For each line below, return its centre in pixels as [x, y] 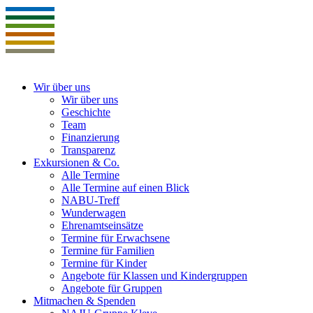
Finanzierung [90, 137]
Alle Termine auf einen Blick [125, 188]
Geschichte [86, 112]
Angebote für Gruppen [112, 288]
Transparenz [88, 150]
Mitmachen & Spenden [85, 301]
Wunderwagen [94, 213]
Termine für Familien [108, 250]
